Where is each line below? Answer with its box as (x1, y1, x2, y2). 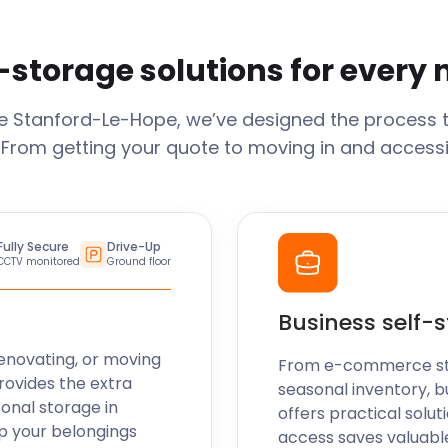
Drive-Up (106, 238, 161, 255)
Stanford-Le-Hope (12, 107, 177, 132)
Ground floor (106, 254, 171, 269)
